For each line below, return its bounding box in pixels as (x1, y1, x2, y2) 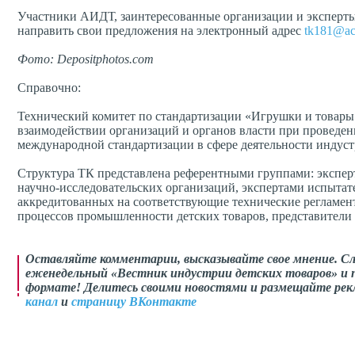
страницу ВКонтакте (71, 295, 197, 309)
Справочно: (17, 81, 81, 95)
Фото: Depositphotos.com (17, 52, 154, 67)
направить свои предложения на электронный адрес (17, 24, 304, 38)
